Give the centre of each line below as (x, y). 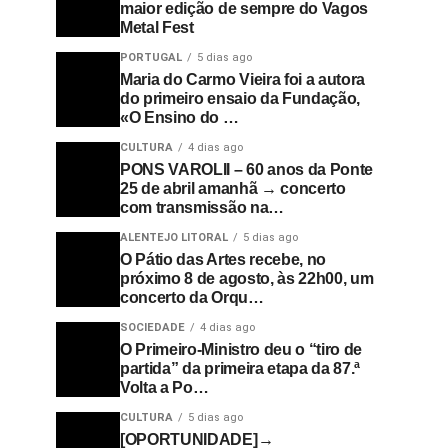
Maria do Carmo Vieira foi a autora (243, 79)
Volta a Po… (164, 387)
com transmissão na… (202, 207)
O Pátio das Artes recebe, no (223, 259)
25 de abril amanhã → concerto (233, 188)
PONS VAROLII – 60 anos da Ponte (247, 169)
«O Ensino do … (179, 117)
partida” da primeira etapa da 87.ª (240, 368)
